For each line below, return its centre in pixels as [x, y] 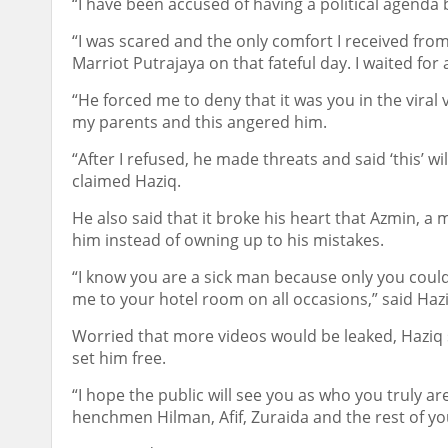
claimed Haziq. [126, 181]
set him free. [119, 358]
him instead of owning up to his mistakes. [228, 240]
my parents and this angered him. [199, 122]
